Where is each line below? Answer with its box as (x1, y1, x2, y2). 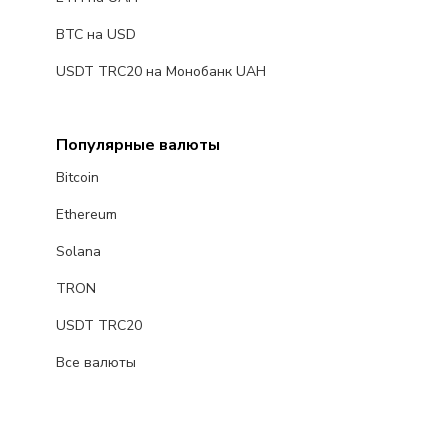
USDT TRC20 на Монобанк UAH (55, 62, 266, 82)
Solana (55, 242, 101, 262)
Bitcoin (55, 168, 99, 188)
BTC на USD (55, 25, 136, 45)
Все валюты (55, 353, 136, 373)
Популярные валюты (55, 134, 220, 157)
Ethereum (55, 205, 117, 225)
